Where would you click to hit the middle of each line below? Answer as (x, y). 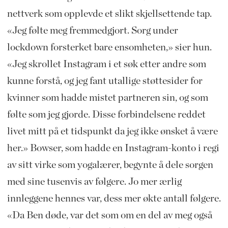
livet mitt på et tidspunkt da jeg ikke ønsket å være (112, 131)
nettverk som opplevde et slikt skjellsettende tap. (109, 13)
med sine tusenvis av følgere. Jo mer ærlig (94, 181)
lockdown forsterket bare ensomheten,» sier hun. (109, 47)
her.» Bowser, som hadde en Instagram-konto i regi (113, 148)
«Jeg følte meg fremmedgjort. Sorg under (92, 30)
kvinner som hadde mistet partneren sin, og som (107, 97)
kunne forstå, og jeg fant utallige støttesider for (105, 81)
